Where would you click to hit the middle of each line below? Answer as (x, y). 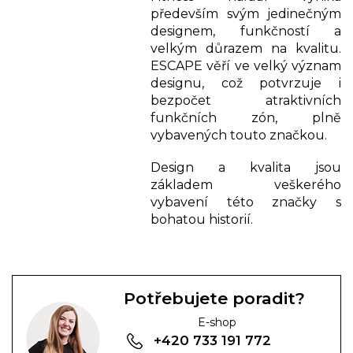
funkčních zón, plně (246, 117)
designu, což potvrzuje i (246, 83)
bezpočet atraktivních (246, 100)
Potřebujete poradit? (214, 298)
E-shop (217, 322)
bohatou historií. (204, 219)
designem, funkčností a (246, 31)
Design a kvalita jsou (246, 167)
